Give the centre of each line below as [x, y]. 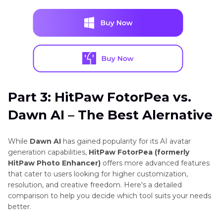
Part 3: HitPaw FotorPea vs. [100, 97]
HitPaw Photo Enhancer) [54, 163]
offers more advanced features [155, 163]
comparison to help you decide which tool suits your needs [110, 196]
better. [20, 207]
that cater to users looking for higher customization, [98, 174]
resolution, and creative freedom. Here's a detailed [95, 185]
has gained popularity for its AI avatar [126, 141]
